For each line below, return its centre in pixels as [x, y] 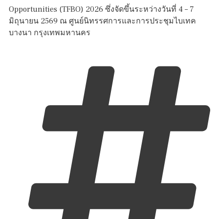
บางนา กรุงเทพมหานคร [50, 33]
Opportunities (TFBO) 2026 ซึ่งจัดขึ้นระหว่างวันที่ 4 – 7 [101, 10]
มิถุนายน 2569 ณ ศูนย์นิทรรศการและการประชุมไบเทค [102, 21]
